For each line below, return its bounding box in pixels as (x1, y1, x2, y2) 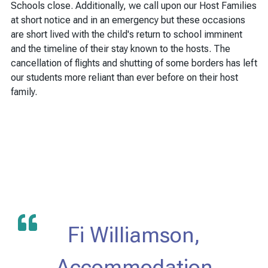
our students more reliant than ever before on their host (11, 71, 238, 83)
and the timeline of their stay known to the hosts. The (11, 42, 230, 54)
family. (11, 86, 37, 98)
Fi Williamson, (68, 222, 200, 248)
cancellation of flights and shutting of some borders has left (11, 57, 257, 69)
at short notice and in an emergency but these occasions (11, 14, 245, 26)
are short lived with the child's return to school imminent (11, 28, 242, 40)
